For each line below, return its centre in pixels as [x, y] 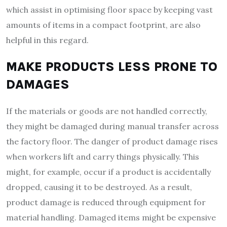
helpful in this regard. [47, 40]
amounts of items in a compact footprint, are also [103, 25]
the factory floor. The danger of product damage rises [112, 141]
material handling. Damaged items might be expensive [111, 217]
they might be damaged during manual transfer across [112, 126]
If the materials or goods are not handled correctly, [107, 111]
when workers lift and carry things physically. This [103, 156]
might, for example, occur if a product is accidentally [108, 172]
